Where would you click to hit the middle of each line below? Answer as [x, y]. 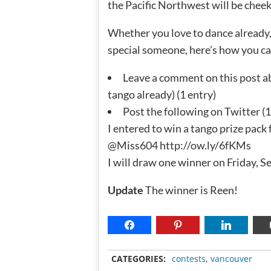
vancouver [231, 259]
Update [126, 190]
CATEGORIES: [139, 259]
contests [189, 259]
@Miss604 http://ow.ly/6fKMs [179, 145]
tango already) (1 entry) [162, 94]
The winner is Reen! [191, 190]
